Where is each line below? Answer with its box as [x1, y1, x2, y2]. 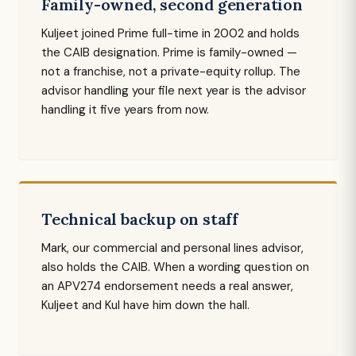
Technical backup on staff [41, 209, 238, 229]
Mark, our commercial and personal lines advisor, [41, 240, 304, 256]
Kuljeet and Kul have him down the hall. [41, 297, 250, 313]
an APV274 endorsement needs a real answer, [41, 278, 293, 294]
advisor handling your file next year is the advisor [41, 83, 306, 99]
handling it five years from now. [41, 102, 209, 118]
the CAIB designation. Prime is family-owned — [41, 44, 297, 60]
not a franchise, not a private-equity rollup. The [41, 64, 300, 79]
